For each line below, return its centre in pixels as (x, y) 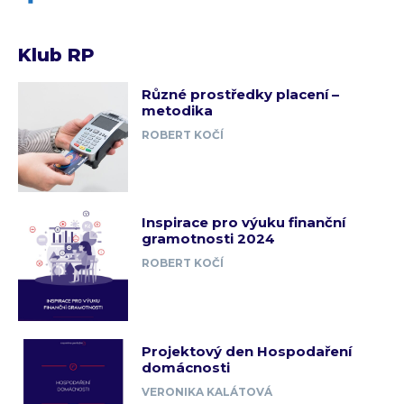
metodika (178, 110)
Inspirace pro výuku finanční (244, 223)
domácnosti (186, 367)
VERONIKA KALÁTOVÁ (207, 391)
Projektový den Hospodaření (247, 351)
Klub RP (56, 55)
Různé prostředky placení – (241, 94)
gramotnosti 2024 (209, 239)
